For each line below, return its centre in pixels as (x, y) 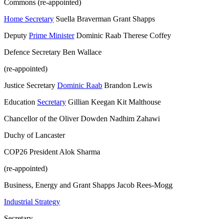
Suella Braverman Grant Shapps (104, 19)
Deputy (16, 36)
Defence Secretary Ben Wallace (53, 52)
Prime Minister (52, 36)
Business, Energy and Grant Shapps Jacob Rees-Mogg (88, 185)
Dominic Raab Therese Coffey (123, 36)
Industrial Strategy (32, 202)
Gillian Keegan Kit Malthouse (113, 102)
